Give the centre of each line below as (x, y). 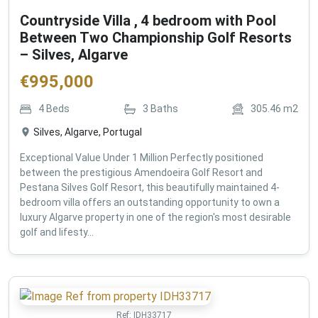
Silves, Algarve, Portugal (88, 132)
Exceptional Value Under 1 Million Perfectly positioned (142, 157)
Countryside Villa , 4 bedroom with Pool (148, 20)
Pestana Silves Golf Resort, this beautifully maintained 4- (150, 187)
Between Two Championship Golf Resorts (156, 37)
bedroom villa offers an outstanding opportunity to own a (150, 202)
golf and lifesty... (57, 232)
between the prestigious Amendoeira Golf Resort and (141, 172)
